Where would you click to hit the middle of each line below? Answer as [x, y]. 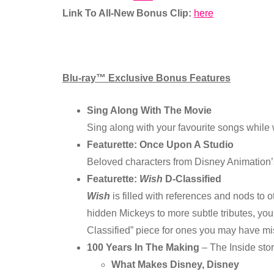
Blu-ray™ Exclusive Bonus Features [146, 78]
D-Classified [192, 179]
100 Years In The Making [143, 247]
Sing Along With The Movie [149, 110]
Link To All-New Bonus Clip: [128, 13]
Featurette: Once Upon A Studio [160, 145]
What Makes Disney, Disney [175, 265]
